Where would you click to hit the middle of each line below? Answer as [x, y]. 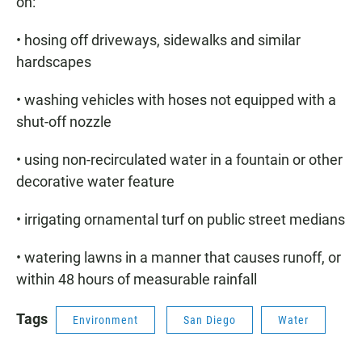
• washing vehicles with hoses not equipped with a [176, 100]
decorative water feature [95, 182]
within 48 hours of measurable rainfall [137, 280]
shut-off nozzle [64, 122]
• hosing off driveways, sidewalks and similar [158, 40]
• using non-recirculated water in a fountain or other [179, 160]
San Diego [210, 320]
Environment [105, 320]
